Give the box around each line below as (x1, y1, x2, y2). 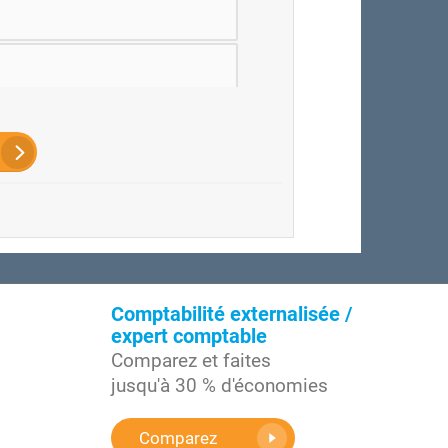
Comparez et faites (111, 349, 271, 372)
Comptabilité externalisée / (111, 302, 352, 326)
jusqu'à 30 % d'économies (111, 374, 328, 397)
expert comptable (111, 324, 267, 348)
